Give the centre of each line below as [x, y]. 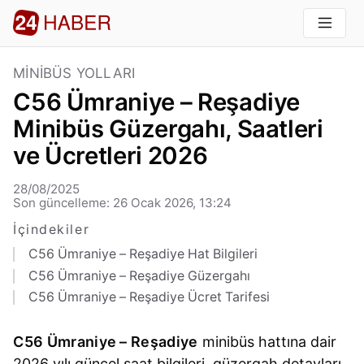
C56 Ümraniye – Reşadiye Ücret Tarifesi [149, 297]
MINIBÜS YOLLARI [74, 74]
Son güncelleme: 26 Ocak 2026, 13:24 [123, 203]
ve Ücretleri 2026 [110, 156]
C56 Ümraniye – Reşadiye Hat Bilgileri [143, 254]
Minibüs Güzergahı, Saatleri [168, 129]
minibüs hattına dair [267, 342]
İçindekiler [52, 230]
